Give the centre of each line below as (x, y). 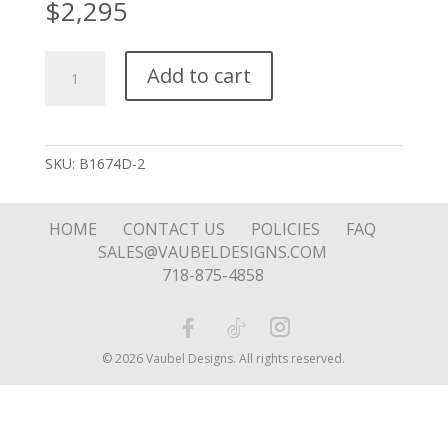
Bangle (66, 61)
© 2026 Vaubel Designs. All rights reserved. (224, 358)
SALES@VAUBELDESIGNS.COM (213, 251)
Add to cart (198, 75)
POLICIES (286, 228)
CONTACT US (174, 228)
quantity (69, 153)
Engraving (75, 130)
